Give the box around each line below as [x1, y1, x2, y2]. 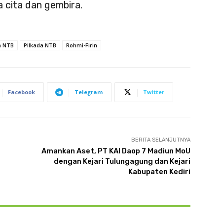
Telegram [74, 88, 103, 96]
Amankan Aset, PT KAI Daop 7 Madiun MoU [41, 147, 190, 156]
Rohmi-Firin [66, 41, 97, 49]
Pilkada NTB [24, 41, 56, 49]
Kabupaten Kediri [128, 167, 190, 177]
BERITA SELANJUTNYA [131, 137, 190, 144]
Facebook [8, 88, 35, 96]
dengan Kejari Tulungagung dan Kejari [53, 157, 190, 166]
